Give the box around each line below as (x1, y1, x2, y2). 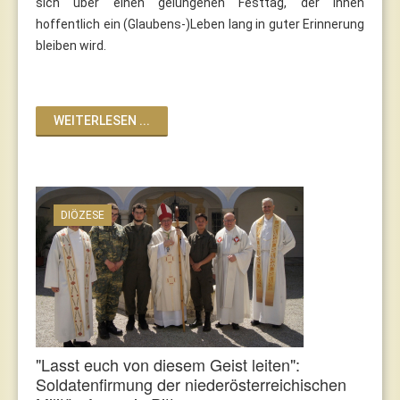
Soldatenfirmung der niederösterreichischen (36, 371, 346, 396)
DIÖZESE (61, 208, 104, 221)
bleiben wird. (36, 37, 106, 53)
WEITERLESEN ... (54, 112, 150, 128)
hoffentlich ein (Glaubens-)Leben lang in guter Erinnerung (36, 16, 364, 31)
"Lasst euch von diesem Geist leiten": (36, 352, 300, 376)
